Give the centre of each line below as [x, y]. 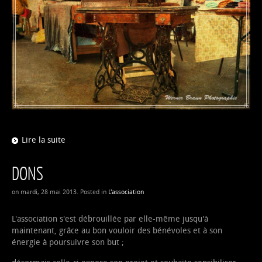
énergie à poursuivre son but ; [68, 242]
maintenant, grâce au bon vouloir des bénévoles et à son [117, 230]
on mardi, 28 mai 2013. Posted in [60, 192]
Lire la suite [44, 140]
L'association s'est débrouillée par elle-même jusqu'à [110, 219]
